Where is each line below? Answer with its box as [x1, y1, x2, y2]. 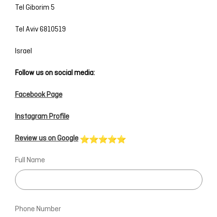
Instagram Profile [15, 111, 69, 122]
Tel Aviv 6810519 [15, 24, 66, 34]
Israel [15, 46, 33, 56]
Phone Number [15, 204, 61, 214]
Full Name [15, 155, 45, 165]
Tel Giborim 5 [15, 2, 55, 13]
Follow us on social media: [15, 68, 96, 78]
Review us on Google [15, 133, 78, 143]
